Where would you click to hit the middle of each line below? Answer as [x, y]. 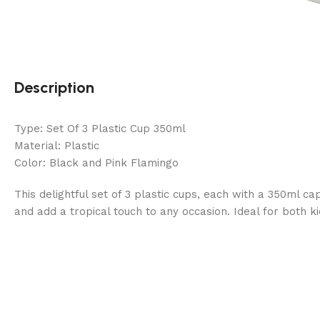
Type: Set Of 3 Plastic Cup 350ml [100, 129]
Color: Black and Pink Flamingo [96, 163]
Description [54, 88]
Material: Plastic [57, 146]
